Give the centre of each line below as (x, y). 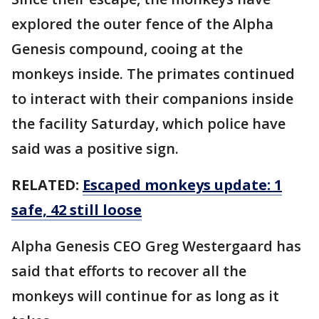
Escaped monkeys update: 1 (182, 184)
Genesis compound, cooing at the (127, 48)
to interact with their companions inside (152, 98)
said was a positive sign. (95, 148)
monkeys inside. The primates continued (153, 73)
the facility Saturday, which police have (148, 123)
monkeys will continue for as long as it (145, 296)
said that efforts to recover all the (129, 271)
